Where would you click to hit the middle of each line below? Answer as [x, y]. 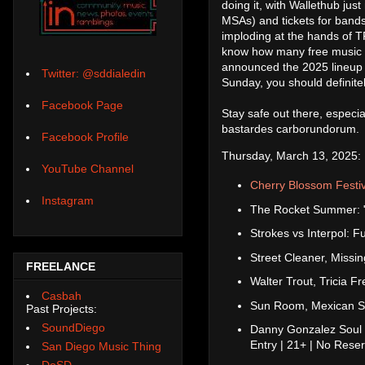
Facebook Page [82, 106]
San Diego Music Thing [101, 346]
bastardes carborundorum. [292, 128]
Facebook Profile [85, 137]
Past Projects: [62, 308]
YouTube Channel [88, 169]
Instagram [68, 201]
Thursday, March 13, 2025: [291, 155]
